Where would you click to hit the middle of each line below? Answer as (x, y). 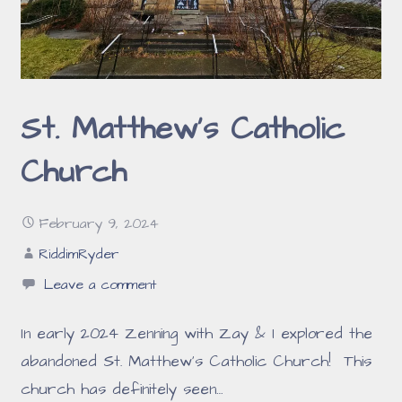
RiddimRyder (79, 255)
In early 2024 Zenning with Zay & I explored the (197, 334)
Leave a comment (100, 285)
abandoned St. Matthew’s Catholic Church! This (197, 362)
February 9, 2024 (99, 224)
